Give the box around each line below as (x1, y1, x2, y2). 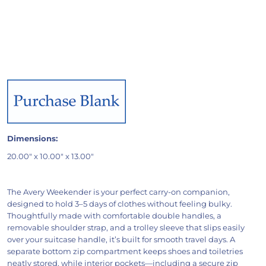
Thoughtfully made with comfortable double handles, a (7, 211, 221, 220)
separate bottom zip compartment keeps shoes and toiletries (7, 246, 243, 256)
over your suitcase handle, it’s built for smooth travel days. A (7, 235, 235, 244)
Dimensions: (7, 134, 58, 143)
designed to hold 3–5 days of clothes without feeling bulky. (7, 199, 232, 208)
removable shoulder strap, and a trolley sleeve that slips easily (7, 223, 245, 232)
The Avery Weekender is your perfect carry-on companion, (7, 187, 230, 197)
